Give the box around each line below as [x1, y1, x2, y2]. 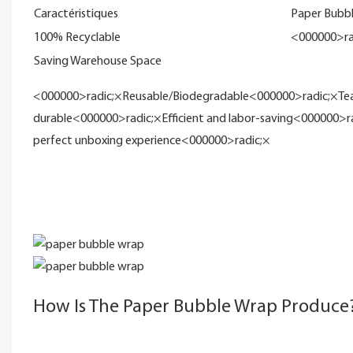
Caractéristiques [33, 7, 118, 20]
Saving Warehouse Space [33, 54, 162, 68]
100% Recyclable [33, 31, 121, 44]
